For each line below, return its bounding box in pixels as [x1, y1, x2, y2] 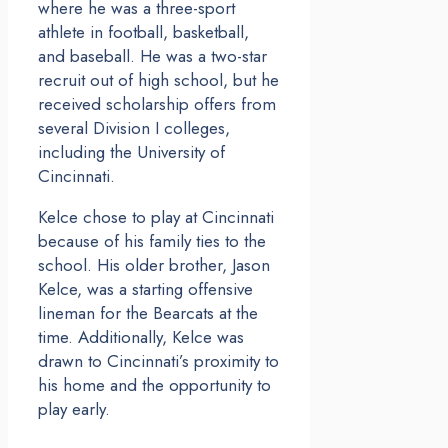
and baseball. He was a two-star [38, 44, 267, 69]
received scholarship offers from [38, 92, 276, 117]
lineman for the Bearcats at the [38, 301, 258, 326]
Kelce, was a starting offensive [38, 277, 253, 302]
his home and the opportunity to [38, 373, 271, 398]
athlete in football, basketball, [38, 20, 249, 45]
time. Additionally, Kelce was [38, 325, 244, 350]
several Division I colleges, [38, 116, 230, 141]
